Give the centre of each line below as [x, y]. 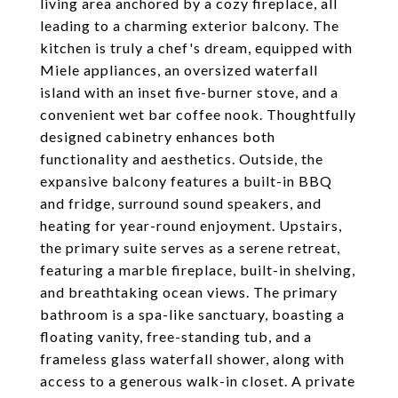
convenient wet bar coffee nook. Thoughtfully [198, 114]
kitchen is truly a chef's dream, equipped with [196, 48]
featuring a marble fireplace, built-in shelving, [198, 270]
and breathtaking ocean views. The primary [189, 292]
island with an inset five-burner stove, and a [189, 92]
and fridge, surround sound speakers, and [181, 203]
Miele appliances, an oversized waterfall [179, 70]
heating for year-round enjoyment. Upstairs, [191, 225]
